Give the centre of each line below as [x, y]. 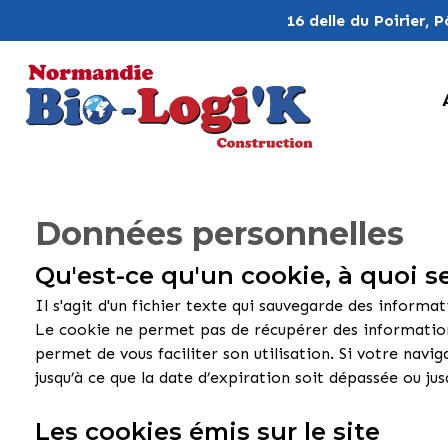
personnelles [298, 233]
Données [109, 233]
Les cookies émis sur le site [208, 431]
